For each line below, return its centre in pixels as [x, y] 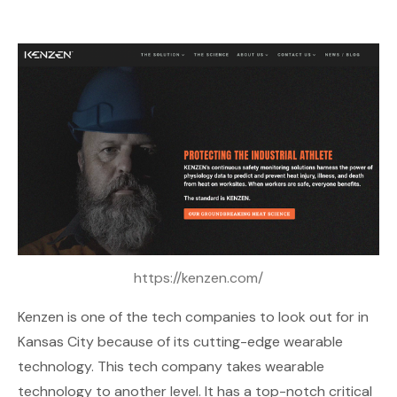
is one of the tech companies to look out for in [216, 316]
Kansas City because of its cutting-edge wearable [180, 341]
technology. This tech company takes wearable [171, 366]
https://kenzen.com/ [198, 277]
